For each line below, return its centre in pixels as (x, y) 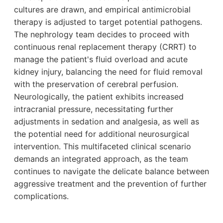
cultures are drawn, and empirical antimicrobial (102, 9)
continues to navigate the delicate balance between (111, 171)
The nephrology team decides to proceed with (102, 34)
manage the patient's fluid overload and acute (101, 59)
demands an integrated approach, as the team (101, 159)
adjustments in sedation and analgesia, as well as (107, 121)
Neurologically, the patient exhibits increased (99, 96)
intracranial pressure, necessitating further (94, 109)
